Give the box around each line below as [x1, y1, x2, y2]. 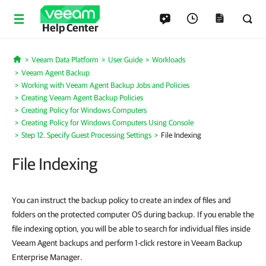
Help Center [42, 21, 99, 34]
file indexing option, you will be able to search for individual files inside [12, 224, 251, 233]
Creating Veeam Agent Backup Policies [21, 93, 143, 102]
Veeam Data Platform [31, 55, 99, 64]
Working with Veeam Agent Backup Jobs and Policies [21, 81, 189, 90]
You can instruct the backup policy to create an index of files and [12, 195, 231, 205]
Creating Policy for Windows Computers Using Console [21, 118, 194, 127]
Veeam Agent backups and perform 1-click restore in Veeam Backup [12, 238, 242, 248]
